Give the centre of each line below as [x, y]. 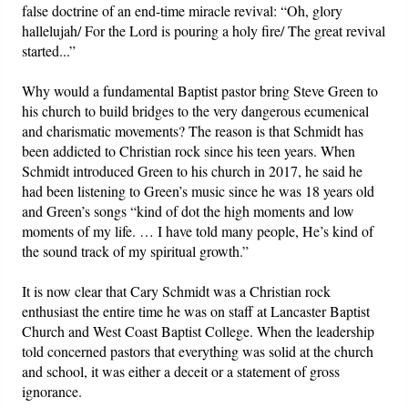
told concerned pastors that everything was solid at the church [198, 351]
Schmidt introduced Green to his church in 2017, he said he [193, 170]
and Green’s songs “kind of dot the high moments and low [189, 210]
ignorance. [52, 391]
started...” [49, 50]
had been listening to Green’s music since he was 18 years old [199, 190]
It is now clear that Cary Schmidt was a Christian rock [177, 291]
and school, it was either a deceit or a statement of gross [181, 371]
